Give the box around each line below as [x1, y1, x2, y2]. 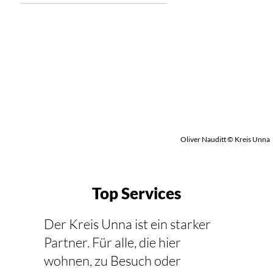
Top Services [91, 183, 181, 204]
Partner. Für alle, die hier [43, 233, 181, 250]
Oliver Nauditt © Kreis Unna [180, 135, 270, 144]
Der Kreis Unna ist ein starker [43, 215, 211, 232]
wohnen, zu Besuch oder [43, 252, 181, 269]
